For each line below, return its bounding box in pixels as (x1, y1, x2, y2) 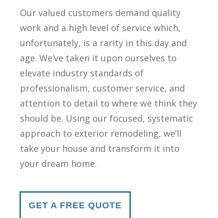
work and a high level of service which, (20, 21, 181, 34)
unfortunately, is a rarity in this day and (20, 36, 187, 49)
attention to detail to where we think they (20, 97, 197, 109)
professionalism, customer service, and (20, 82, 185, 94)
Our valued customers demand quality (20, 6, 181, 18)
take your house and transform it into (20, 142, 180, 154)
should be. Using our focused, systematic (20, 112, 193, 124)
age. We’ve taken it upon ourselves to (20, 52, 177, 64)
